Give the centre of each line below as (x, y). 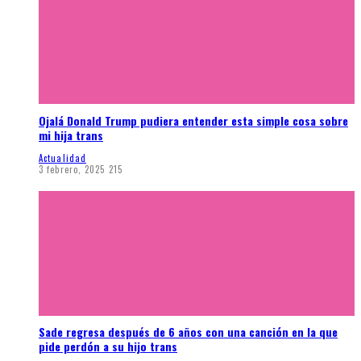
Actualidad (62, 158)
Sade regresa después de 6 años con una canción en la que (188, 332)
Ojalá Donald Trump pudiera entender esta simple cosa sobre (193, 120)
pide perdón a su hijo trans (108, 346)
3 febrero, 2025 (72, 169)
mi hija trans (71, 135)
